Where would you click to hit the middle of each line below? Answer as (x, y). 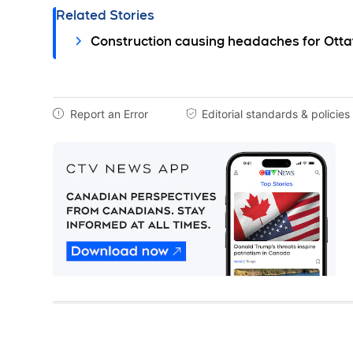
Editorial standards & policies (276, 113)
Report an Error (110, 113)
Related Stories (106, 15)
